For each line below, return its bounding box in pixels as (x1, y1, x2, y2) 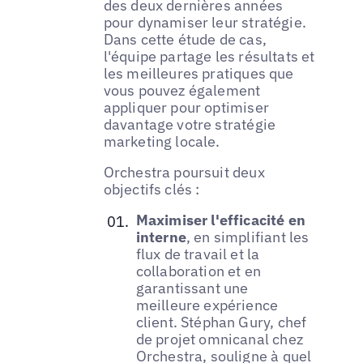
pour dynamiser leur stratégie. (103, 12, 307, 32)
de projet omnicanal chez (135, 329, 303, 348)
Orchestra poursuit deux (103, 162, 265, 181)
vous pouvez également (103, 80, 261, 100)
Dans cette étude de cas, (103, 29, 267, 49)
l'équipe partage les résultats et (103, 46, 315, 66)
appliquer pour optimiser (103, 97, 269, 117)
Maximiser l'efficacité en (135, 210, 306, 229)
